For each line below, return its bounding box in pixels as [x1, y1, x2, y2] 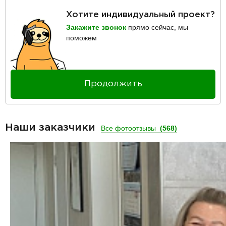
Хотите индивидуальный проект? [66, 11, 215, 19]
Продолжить [84, 80, 142, 88]
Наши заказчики [5, 123, 98, 133]
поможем [66, 34, 97, 42]
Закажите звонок [66, 23, 126, 32]
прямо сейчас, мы [126, 23, 188, 32]
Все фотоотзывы [101, 124, 158, 132]
